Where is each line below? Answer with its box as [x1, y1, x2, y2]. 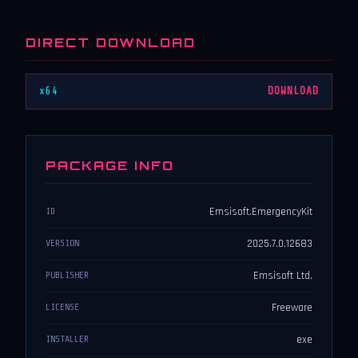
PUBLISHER [46, 269, 89, 281]
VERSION [46, 237, 79, 249]
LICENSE [46, 301, 79, 313]
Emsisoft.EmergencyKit [209, 205, 312, 220]
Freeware [272, 300, 312, 316]
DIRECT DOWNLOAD [26, 34, 196, 50]
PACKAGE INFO [46, 157, 174, 174]
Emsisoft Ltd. [253, 268, 312, 284]
